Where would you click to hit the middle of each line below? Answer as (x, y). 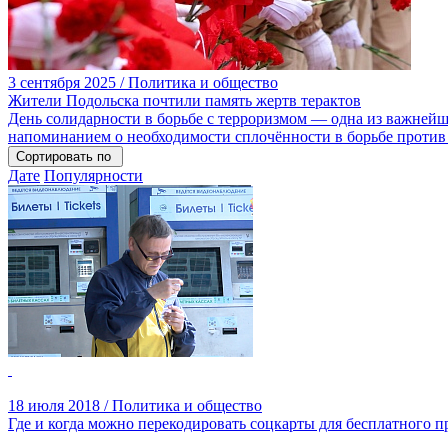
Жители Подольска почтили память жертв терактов (184, 100)
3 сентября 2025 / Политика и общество (143, 82)
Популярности (93, 175)
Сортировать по (63, 156)
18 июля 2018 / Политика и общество (135, 405)
